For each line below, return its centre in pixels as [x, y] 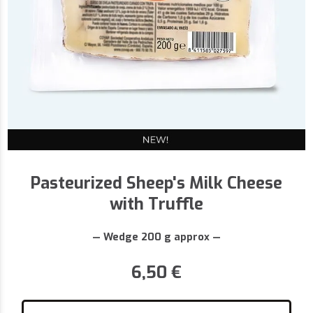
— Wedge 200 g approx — [156, 238]
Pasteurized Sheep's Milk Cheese [156, 183]
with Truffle [156, 204]
